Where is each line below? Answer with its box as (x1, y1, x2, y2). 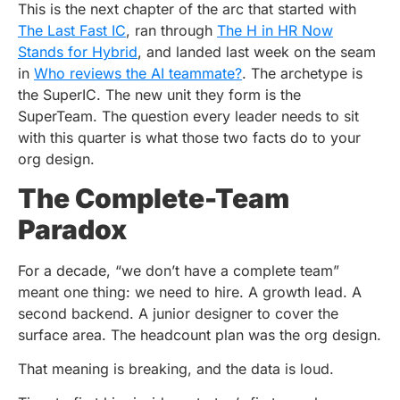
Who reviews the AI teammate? (34, 64, 242, 83)
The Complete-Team (18, 181, 289, 214)
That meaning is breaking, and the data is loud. (18, 359, 334, 378)
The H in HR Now (217, 21, 333, 40)
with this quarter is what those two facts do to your (18, 129, 361, 147)
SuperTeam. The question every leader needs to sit (18, 107, 359, 126)
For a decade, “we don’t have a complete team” (18, 261, 339, 279)
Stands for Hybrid (18, 43, 137, 62)
